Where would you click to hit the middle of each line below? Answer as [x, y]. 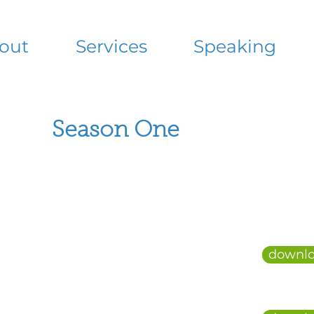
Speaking [235, 46]
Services [111, 46]
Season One [116, 131]
